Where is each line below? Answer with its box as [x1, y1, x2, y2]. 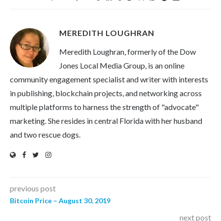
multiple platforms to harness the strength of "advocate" [10, 102, 199, 112]
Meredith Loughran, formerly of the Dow [59, 47, 196, 57]
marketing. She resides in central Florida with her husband [10, 116, 202, 126]
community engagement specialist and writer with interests [10, 74, 208, 84]
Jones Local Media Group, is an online [59, 61, 184, 71]
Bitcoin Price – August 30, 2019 [10, 196, 110, 205]
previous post [10, 184, 56, 193]
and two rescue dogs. [10, 130, 80, 140]
